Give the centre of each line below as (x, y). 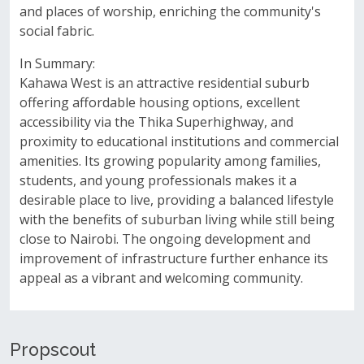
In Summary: (57, 63)
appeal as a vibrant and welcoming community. (161, 278)
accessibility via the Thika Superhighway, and (156, 122)
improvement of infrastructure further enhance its (174, 258)
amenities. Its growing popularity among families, (170, 161)
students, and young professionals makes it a (158, 180)
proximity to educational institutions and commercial (179, 141)
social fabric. (57, 31)
